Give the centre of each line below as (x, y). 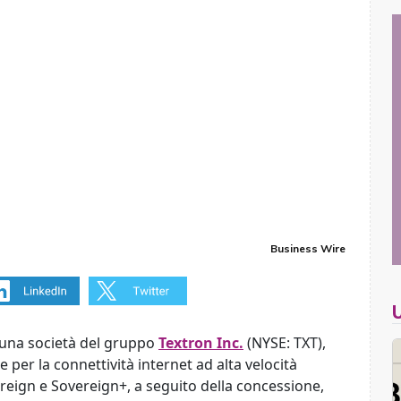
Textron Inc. (201, 343)
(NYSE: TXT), (285, 343)
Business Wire (307, 248)
